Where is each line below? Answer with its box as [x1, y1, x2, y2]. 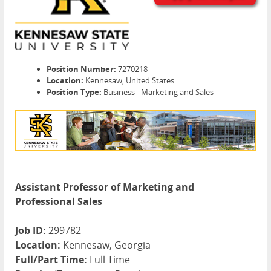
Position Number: [47, 63, 116, 74]
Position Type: [47, 86, 102, 97]
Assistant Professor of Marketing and [15, 180, 194, 194]
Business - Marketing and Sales [102, 86, 214, 97]
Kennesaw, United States [83, 74, 174, 86]
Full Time [87, 253, 130, 267]
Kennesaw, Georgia [60, 238, 151, 252]
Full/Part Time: [15, 253, 87, 267]
